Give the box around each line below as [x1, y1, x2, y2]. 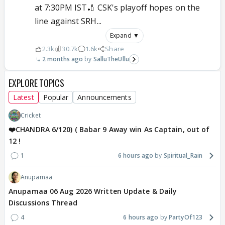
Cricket [21, 111, 41, 120]
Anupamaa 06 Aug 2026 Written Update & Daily [9, 186, 177, 196]
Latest [13, 92, 34, 102]
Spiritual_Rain [163, 151, 202, 160]
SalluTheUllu [93, 55, 129, 64]
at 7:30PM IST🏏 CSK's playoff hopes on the [35, 2, 200, 14]
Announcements [77, 92, 132, 102]
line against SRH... [35, 16, 101, 27]
